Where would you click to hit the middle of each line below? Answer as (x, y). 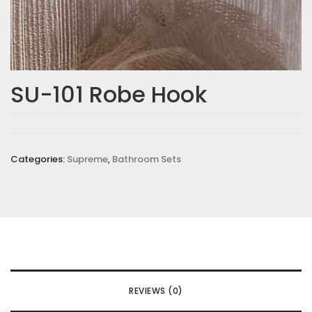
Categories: (39, 159)
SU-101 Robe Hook (109, 94)
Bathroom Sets (147, 159)
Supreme (87, 159)
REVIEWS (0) (156, 291)
